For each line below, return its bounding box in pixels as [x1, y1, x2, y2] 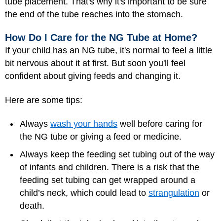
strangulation [148, 188, 199, 198]
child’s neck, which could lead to [20, 188, 148, 198]
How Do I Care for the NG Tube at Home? [5, 32, 197, 43]
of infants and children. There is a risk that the [20, 162, 199, 173]
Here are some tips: [5, 95, 82, 105]
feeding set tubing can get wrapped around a [20, 175, 195, 185]
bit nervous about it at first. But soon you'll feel [5, 58, 185, 69]
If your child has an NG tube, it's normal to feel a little [5, 45, 212, 56]
